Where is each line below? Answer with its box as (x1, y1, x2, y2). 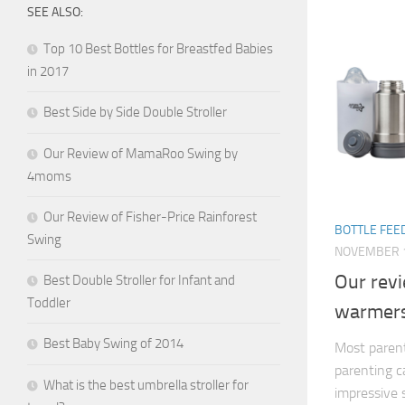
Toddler (27, 295, 71, 311)
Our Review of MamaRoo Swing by (43, 146, 238, 162)
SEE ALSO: (27, 5, 83, 20)
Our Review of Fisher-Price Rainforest (43, 209, 257, 225)
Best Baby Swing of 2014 (43, 335, 184, 352)
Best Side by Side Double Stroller (43, 104, 227, 120)
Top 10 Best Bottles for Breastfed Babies (43, 41, 273, 57)
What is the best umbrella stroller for (43, 377, 249, 393)
